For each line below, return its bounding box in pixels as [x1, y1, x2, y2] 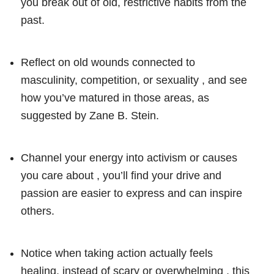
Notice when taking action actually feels [21, 246, 213, 259]
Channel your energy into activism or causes [21, 151, 237, 164]
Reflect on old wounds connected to [21, 56, 195, 68]
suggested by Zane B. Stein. [21, 109, 159, 122]
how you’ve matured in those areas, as [21, 91, 209, 104]
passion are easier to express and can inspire [21, 187, 242, 199]
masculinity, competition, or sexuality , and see [21, 73, 247, 86]
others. [21, 204, 54, 217]
